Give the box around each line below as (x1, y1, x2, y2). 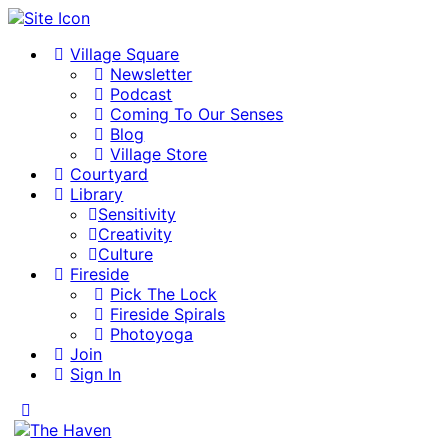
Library (70, 184, 124, 204)
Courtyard (70, 164, 149, 184)
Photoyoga (110, 324, 194, 344)
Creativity (98, 224, 172, 244)
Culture (98, 244, 153, 264)
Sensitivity (98, 204, 176, 224)
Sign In (70, 364, 122, 384)
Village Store (110, 144, 208, 164)
